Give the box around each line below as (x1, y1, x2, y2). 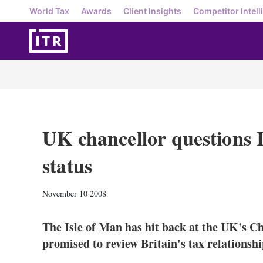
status (42, 151, 93, 180)
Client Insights (123, 5, 181, 16)
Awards (81, 5, 112, 16)
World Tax (29, 5, 69, 16)
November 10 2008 (42, 188, 106, 199)
